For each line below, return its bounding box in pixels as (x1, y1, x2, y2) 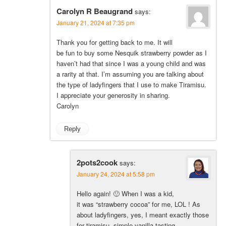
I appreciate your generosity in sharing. (56, 90, 170, 100)
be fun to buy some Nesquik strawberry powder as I (56, 47, 207, 58)
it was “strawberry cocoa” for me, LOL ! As (77, 199, 200, 209)
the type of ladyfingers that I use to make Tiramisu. (56, 79, 206, 89)
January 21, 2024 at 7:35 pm (56, 18, 135, 27)
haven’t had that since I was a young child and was (56, 58, 206, 68)
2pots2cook (77, 156, 118, 168)
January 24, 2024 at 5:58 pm (77, 169, 155, 178)
